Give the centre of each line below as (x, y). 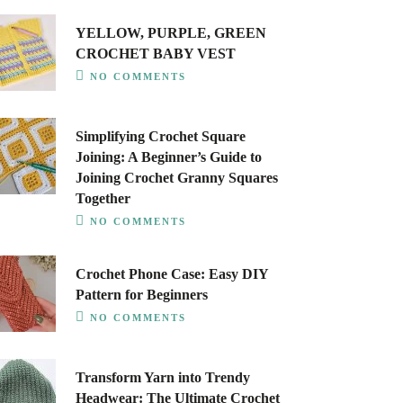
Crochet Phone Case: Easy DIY (171, 274)
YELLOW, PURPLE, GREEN (170, 33)
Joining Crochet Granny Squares (176, 178)
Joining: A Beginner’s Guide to (168, 157)
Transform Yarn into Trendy (162, 377)
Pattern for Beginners (141, 295)
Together (103, 198)
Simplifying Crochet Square (160, 136)
